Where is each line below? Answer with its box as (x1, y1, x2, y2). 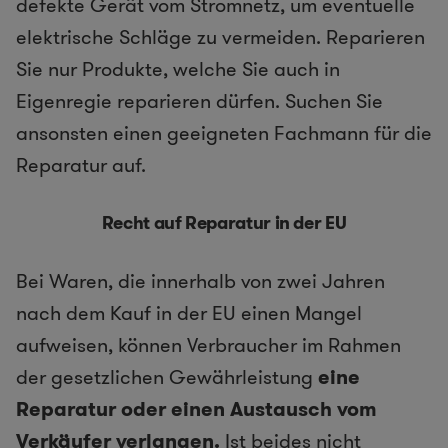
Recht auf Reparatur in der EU (101, 209, 347, 236)
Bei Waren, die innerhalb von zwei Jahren (16, 266, 385, 295)
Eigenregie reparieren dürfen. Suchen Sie (16, 86, 383, 115)
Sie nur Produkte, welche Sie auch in (16, 54, 340, 83)
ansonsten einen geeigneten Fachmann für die (16, 118, 432, 147)
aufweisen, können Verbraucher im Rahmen (16, 330, 401, 359)
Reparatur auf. (16, 150, 146, 179)
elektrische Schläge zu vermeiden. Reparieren (16, 22, 425, 51)
